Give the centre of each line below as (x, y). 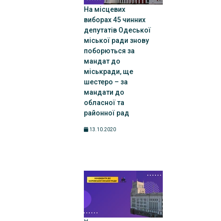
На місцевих (104, 9)
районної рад (106, 113)
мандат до (102, 61)
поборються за (109, 51)
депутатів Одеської (117, 30)
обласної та (104, 103)
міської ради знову (116, 40)
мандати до (104, 92)
